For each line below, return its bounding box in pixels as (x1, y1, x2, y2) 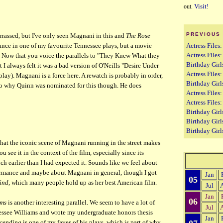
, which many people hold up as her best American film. (8, 179, 157, 186)
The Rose (126, 32, 150, 39)
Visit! (194, 2, 209, 10)
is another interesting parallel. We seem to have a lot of (6, 199, 155, 206)
